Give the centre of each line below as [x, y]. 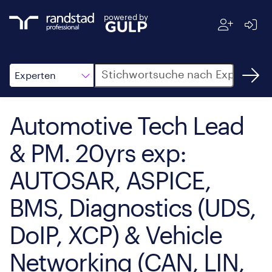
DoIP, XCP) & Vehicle [115, 235]
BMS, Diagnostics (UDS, [132, 207]
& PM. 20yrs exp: [97, 153]
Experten [35, 75]
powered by [126, 17]
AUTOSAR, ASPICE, [110, 180]
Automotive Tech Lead [127, 125]
